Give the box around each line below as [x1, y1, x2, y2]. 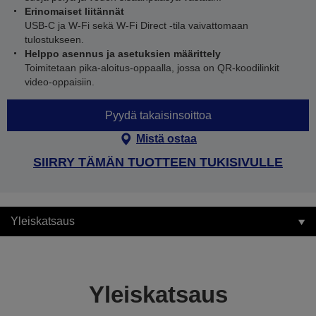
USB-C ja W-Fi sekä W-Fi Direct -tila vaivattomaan [25, 20, 248, 31]
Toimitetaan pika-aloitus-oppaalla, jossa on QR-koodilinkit [25, 62, 279, 73]
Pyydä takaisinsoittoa [104, 109, 212, 121]
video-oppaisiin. [25, 76, 95, 87]
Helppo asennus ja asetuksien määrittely [25, 48, 221, 59]
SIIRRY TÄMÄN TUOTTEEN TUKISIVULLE [33, 155, 283, 169]
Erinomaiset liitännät [25, 6, 124, 17]
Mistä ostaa [135, 133, 197, 145]
